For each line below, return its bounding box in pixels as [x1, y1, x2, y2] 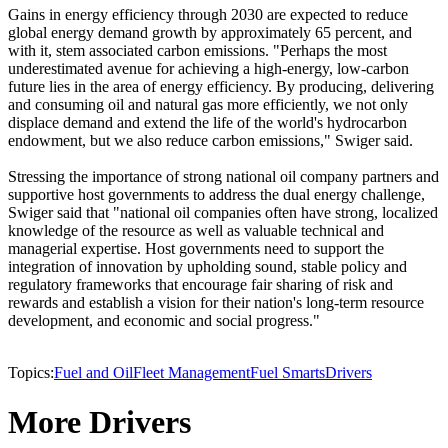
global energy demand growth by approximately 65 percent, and [8, 24, 412, 42]
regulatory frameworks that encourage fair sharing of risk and [8, 276, 393, 294]
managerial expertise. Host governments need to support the [8, 240, 384, 258]
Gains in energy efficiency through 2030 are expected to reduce [8, 6, 408, 24]
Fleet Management [133, 364, 250, 382]
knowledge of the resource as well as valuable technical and [8, 222, 384, 240]
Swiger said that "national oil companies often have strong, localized [8, 204, 438, 222]
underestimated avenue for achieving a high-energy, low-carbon [8, 60, 409, 78]
